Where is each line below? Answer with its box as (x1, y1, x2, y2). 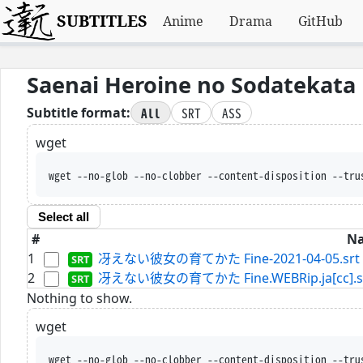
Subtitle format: (27, 104, 130, 122)
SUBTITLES (57, 10, 148, 32)
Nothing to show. (27, 288, 132, 307)
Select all (37, 210, 89, 224)
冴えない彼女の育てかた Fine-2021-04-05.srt (98, 249, 361, 267)
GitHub (298, 12, 344, 30)
